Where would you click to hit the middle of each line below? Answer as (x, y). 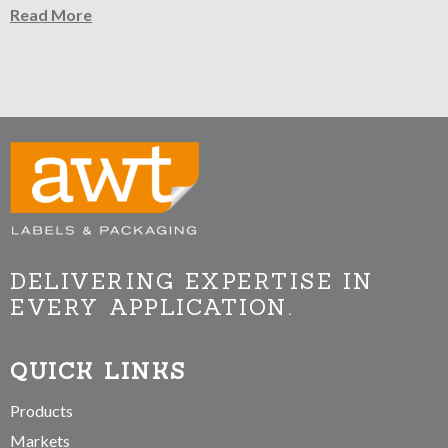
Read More (51, 15)
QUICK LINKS (98, 371)
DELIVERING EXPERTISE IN (192, 281)
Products (41, 411)
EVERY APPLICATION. (151, 307)
